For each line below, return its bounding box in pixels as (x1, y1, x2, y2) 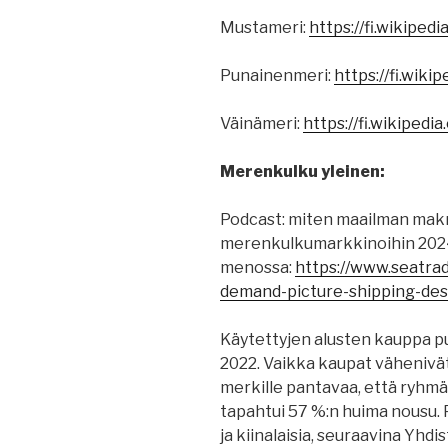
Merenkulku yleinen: (220, 162, 385, 182)
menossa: (220, 258, 295, 278)
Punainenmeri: (220, 66, 334, 86)
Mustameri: (220, 18, 309, 38)
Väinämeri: (220, 114, 303, 134)
